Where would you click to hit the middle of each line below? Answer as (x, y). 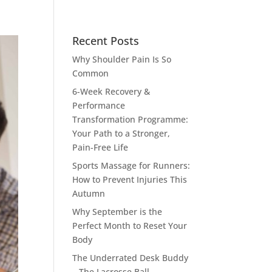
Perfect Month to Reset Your (130, 226)
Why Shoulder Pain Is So (122, 59)
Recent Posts (106, 41)
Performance (99, 105)
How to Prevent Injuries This (130, 179)
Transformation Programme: (131, 119)
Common (91, 73)
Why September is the (117, 212)
